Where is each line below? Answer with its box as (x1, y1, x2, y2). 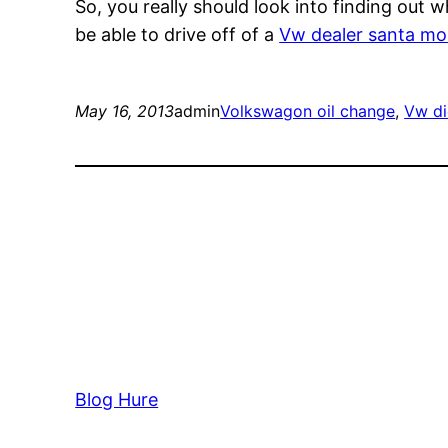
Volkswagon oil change (220, 101, 396, 122)
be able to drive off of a (75, 24, 280, 46)
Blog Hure (75, 389, 159, 411)
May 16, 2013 (75, 101, 175, 122)
